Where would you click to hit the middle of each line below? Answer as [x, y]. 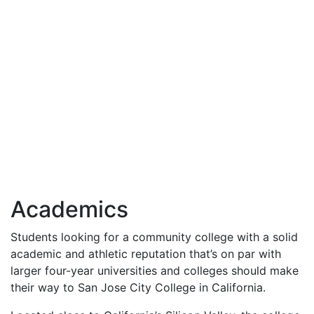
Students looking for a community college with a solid [154, 237]
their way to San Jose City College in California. [138, 287]
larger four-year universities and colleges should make [155, 271]
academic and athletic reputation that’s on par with [146, 254]
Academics [69, 209]
